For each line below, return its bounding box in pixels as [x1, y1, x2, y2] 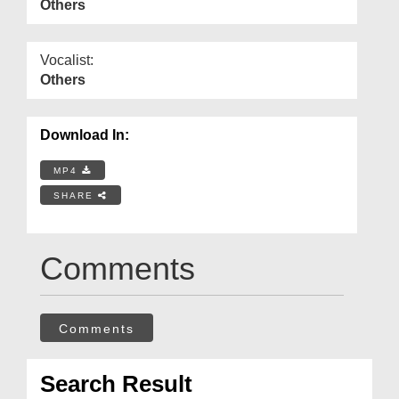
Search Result [40, 370, 192, 397]
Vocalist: [40, 52, 94, 68]
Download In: [40, 126, 129, 142]
